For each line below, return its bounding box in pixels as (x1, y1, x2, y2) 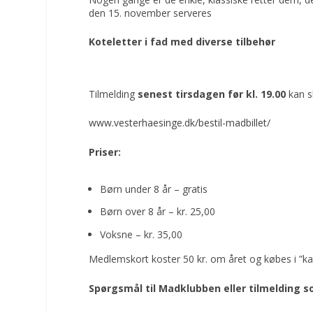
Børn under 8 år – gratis (100, 182, 208, 196)
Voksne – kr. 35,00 (100, 228, 183, 242)
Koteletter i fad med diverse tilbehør (89, 35, 276, 49)
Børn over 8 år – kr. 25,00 (100, 205, 216, 219)
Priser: (89, 145, 122, 159)
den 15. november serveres (89, 6, 212, 20)
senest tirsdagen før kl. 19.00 (138, 87, 286, 101)
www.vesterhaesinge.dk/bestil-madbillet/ (89, 116, 271, 130)
